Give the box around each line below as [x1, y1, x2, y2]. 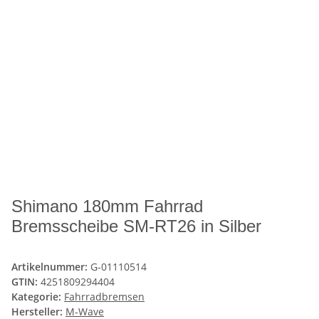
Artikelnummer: [11, 260, 90, 274]
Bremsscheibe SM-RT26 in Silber [11, 216, 261, 236]
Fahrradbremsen [64, 290, 145, 304]
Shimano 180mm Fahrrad [11, 197, 203, 216]
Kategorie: [11, 290, 64, 304]
